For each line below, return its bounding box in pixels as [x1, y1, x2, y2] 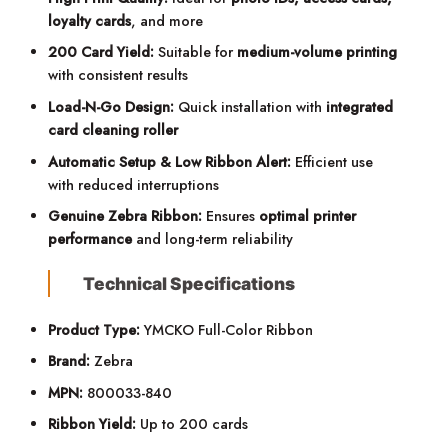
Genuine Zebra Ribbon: [48, 206, 203, 227]
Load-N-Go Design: [48, 97, 175, 118]
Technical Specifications [82, 273, 295, 295]
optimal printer [259, 206, 357, 227]
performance [48, 229, 133, 250]
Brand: [48, 351, 91, 372]
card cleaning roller [48, 120, 179, 141]
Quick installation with [174, 97, 327, 118]
